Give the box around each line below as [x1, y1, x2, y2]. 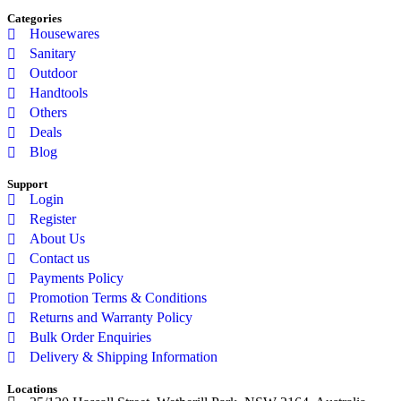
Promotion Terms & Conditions [30, 289, 207, 305]
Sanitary [30, 45, 76, 61]
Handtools [30, 84, 88, 100]
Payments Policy [30, 269, 124, 286]
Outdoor [30, 64, 77, 81]
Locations [7, 381, 57, 396]
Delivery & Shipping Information [30, 348, 218, 364]
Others [30, 104, 67, 120]
